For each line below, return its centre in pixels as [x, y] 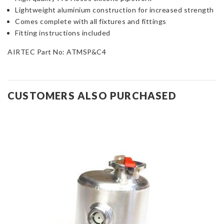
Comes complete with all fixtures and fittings [91, 21]
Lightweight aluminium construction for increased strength [114, 10]
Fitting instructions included [63, 33]
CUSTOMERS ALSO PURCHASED [92, 96]
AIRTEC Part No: [37, 52]
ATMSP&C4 [86, 52]
